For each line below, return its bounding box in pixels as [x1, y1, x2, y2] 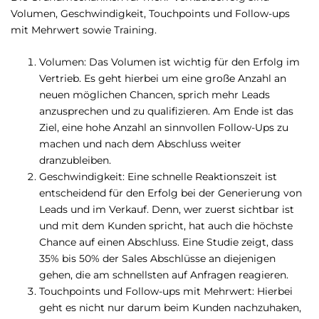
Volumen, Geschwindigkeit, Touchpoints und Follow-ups [11, 7, 290, 21]
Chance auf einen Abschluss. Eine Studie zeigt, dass [39, 236, 293, 249]
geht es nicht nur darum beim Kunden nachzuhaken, [39, 301, 301, 315]
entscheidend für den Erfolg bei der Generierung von [39, 187, 302, 200]
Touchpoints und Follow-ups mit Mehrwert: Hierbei [39, 285, 293, 298]
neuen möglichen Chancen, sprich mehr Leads [39, 88, 270, 102]
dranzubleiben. [39, 154, 111, 167]
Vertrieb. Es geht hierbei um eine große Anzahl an [39, 72, 286, 85]
